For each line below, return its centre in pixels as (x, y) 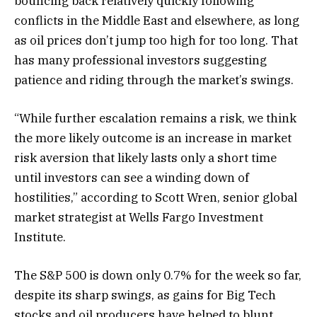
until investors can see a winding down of (132, 178)
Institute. (40, 237)
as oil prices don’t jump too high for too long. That (156, 40)
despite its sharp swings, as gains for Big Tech (145, 295)
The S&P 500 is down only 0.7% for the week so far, (158, 276)
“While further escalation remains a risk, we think (155, 118)
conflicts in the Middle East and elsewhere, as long (157, 20)
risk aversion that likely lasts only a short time (145, 158)
